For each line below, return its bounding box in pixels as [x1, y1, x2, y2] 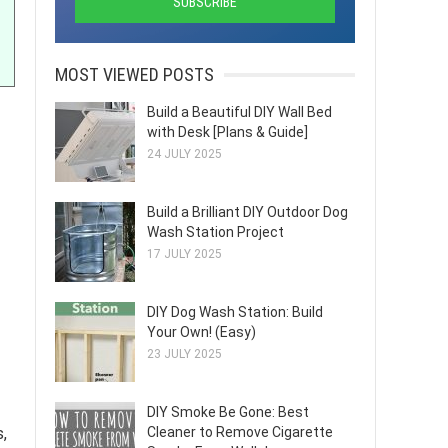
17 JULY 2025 [147, 247, 222, 261]
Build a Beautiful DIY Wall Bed [147, 104, 332, 120]
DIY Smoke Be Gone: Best [147, 404, 309, 420]
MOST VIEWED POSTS [55, 64, 214, 85]
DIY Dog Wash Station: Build [147, 304, 323, 320]
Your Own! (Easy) [147, 324, 256, 340]
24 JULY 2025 [147, 147, 222, 161]
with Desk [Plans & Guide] [147, 124, 308, 140]
